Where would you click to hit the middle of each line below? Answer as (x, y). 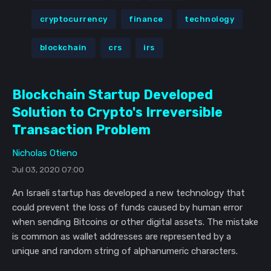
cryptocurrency (73, 19)
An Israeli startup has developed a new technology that (129, 193)
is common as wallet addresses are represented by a (122, 237)
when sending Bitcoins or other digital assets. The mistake (135, 222)
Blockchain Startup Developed (113, 95)
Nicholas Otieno (45, 153)
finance (146, 19)
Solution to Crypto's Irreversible (117, 113)
